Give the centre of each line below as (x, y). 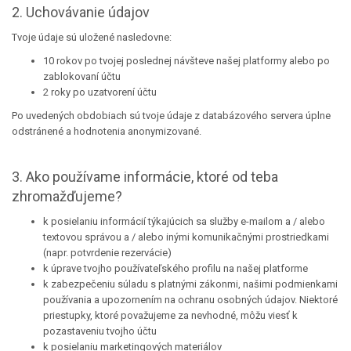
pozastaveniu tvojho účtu (100, 331)
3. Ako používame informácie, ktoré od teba (145, 177)
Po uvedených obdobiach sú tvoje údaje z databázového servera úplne (171, 116)
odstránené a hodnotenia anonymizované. (107, 131)
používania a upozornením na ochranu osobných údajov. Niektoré (190, 300)
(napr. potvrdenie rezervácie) (107, 253)
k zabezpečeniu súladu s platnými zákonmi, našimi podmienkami (190, 284)
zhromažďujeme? (67, 196)
